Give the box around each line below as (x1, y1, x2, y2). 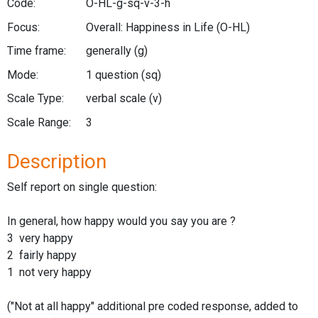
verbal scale (85, 92, 149, 106)
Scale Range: (7, 115, 71, 129)
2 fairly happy (7, 248, 77, 262)
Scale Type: (7, 92, 64, 106)
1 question (85, 67, 141, 82)
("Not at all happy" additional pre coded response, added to (7, 299, 298, 313)
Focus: (7, 20, 40, 34)
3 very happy (7, 231, 73, 245)
